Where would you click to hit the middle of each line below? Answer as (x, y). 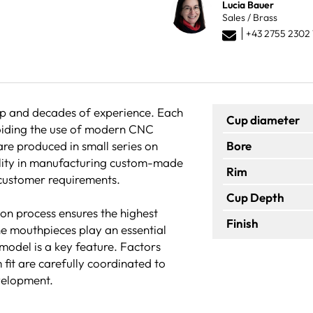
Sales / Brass (250, 17)
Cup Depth (255, 197)
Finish (242, 223)
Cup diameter (263, 119)
